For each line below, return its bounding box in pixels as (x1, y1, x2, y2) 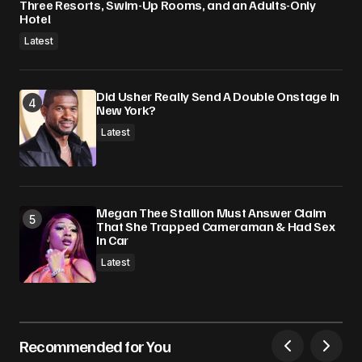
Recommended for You (19, 335, 170, 356)
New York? (96, 102, 157, 118)
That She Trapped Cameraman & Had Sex (96, 218, 335, 234)
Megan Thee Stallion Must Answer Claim (96, 204, 327, 221)
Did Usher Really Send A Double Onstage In (96, 88, 339, 104)
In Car (96, 232, 129, 248)
